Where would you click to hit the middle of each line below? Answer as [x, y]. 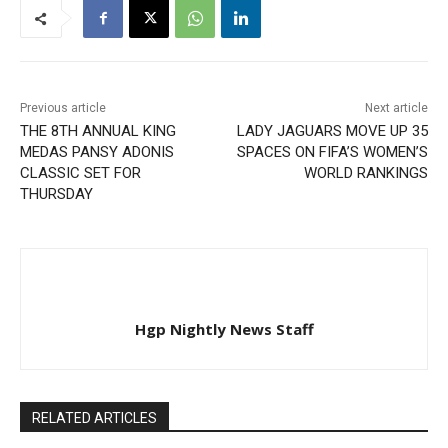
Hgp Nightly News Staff [224, 329]
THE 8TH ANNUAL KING [98, 131]
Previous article [63, 108]
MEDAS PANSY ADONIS [97, 152]
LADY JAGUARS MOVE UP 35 [332, 131]
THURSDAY [56, 194]
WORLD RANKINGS [365, 173]
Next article [396, 108]
